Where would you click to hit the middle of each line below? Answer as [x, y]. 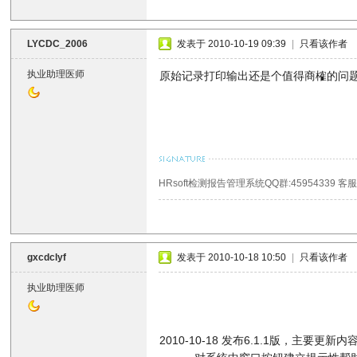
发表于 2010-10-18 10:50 [232, 257]
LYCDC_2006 [58, 44]
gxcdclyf [47, 257]
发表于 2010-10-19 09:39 [232, 44]
